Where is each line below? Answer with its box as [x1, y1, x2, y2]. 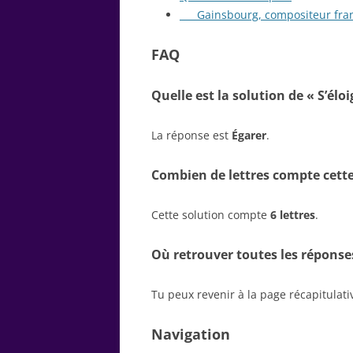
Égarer [232, 127, 266, 143]
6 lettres [270, 206, 315, 222]
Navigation [151, 324, 230, 344]
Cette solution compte [151, 206, 270, 222]
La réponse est [151, 127, 232, 143]
